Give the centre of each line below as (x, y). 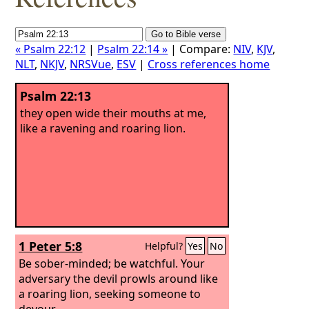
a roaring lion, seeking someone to (110, 293)
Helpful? (166, 246)
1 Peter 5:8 (51, 246)
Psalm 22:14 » (133, 49)
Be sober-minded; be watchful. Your (112, 263)
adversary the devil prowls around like (119, 278)
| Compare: (201, 49)
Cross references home (209, 64)
